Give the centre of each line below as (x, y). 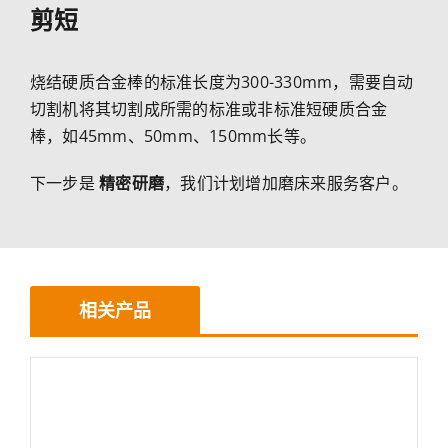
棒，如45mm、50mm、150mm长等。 (173, 135)
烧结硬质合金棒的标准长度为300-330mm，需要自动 (221, 81)
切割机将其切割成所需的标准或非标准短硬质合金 (208, 108)
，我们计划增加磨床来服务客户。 (286, 182)
